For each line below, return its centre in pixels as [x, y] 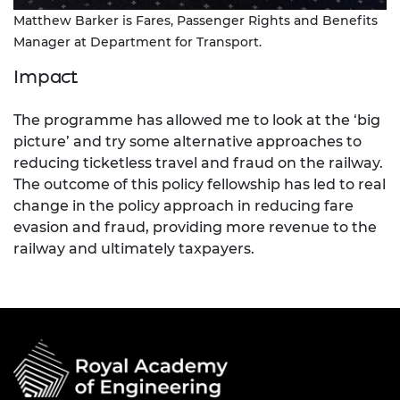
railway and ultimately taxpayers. [134, 248]
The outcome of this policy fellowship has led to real [200, 184]
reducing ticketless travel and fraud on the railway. [198, 162]
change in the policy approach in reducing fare [183, 205]
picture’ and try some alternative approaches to [187, 141]
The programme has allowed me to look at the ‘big [197, 120]
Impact [46, 76]
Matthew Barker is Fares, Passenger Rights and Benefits [196, 20]
